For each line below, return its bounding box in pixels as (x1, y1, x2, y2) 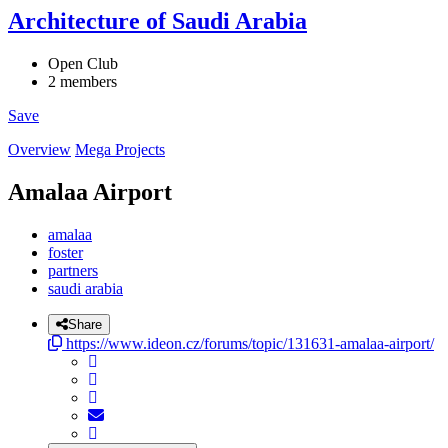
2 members (48, 72, 117, 90)
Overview (8, 140, 71, 158)
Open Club (48, 54, 118, 72)
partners (48, 261, 98, 279)
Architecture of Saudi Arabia (8, 8, 307, 35)
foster (48, 243, 83, 261)
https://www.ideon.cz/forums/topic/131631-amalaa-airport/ (62, 334, 434, 352)
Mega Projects (75, 140, 165, 158)
